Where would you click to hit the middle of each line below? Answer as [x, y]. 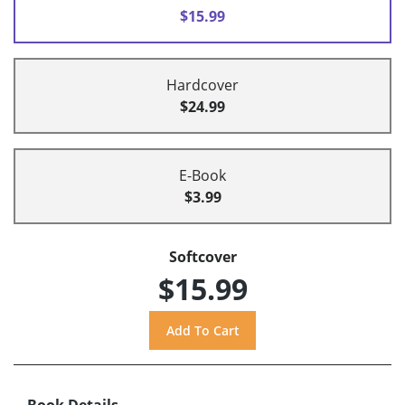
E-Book [202, 176]
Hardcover [202, 85]
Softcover [202, 257]
